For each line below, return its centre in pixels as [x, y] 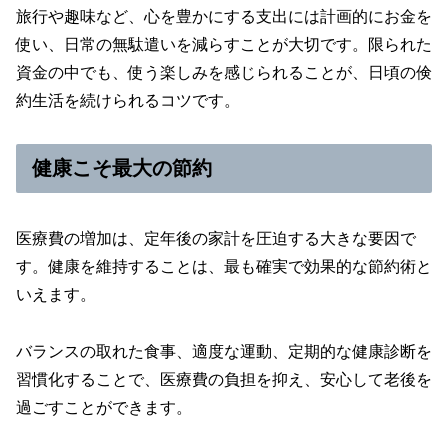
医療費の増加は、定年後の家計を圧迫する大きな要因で [216, 239]
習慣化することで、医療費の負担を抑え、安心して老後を [224, 380]
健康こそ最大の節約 [122, 168]
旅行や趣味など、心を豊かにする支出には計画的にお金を [224, 17]
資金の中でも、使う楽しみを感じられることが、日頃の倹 [224, 73]
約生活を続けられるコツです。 [128, 101]
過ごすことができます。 [104, 408]
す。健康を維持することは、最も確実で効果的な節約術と [224, 267]
